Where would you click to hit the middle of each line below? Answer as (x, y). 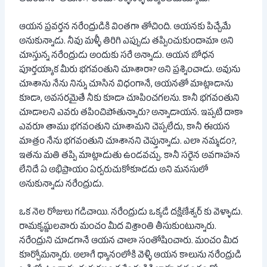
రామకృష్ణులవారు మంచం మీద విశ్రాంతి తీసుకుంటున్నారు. (118, 228)
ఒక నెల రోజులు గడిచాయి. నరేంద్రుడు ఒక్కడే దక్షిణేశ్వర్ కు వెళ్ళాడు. (131, 214)
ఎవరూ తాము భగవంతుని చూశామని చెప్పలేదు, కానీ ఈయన (125, 128)
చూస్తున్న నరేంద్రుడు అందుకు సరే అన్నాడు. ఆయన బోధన (117, 57)
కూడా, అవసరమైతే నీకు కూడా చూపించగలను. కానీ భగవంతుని (130, 100)
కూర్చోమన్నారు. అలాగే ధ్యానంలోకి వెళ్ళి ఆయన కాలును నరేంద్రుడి (131, 257)
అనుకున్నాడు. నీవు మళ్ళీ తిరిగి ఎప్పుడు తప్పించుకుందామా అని (127, 43)
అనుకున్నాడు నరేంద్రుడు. (62, 186)
